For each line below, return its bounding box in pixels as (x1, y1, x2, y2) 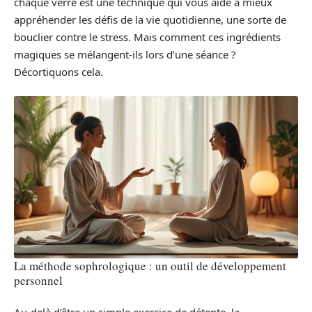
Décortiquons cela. (14, 64, 103, 79)
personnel (14, 272, 63, 289)
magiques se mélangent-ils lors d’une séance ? (14, 47, 236, 61)
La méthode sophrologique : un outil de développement (14, 258, 286, 274)
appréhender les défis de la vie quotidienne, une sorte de (14, 12, 286, 26)
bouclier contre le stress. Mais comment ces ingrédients (14, 29, 281, 44)
